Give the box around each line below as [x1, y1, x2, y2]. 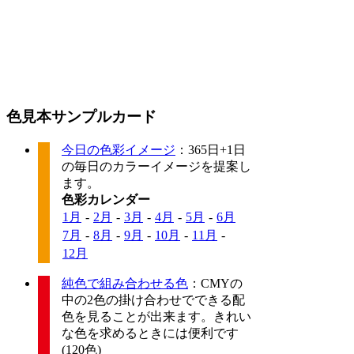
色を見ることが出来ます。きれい [62, 310, 251, 324]
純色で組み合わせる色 [62, 277, 188, 291]
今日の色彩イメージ [62, 143, 175, 157]
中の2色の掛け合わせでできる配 [62, 293, 245, 307]
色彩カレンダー [62, 193, 150, 207]
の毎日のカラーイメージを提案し [62, 160, 251, 174]
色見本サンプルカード [6, 108, 156, 126]
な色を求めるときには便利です [62, 326, 239, 341]
